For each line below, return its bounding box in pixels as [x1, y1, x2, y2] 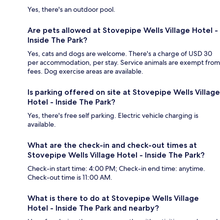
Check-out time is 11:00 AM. [27, 173, 112, 182]
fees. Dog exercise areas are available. [27, 67, 143, 76]
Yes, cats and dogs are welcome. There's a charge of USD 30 [27, 49, 212, 58]
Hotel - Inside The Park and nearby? [27, 203, 159, 213]
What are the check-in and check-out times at [27, 140, 197, 150]
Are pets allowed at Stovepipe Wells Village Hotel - [27, 26, 218, 35]
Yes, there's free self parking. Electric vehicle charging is [27, 111, 198, 120]
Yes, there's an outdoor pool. [27, 5, 115, 14]
